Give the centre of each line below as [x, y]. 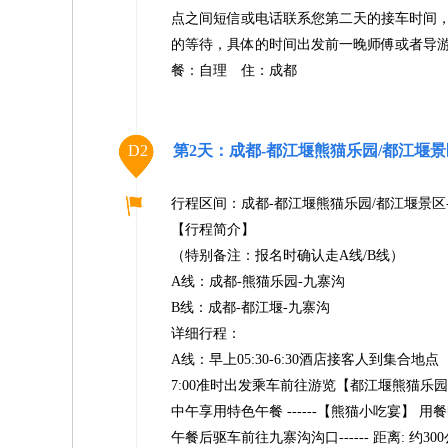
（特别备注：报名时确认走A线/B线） [287, 255]
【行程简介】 [213, 229]
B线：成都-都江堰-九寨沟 [250, 307]
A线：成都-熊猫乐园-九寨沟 [258, 281]
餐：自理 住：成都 [234, 70]
